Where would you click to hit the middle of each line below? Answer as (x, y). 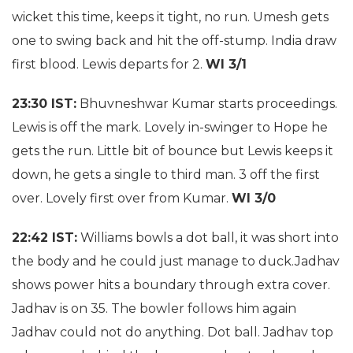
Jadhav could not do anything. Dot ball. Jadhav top (173, 332)
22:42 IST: (45, 238)
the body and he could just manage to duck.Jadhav (176, 261)
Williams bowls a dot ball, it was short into (208, 238)
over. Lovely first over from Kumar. (122, 198)
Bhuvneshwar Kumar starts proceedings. (207, 104)
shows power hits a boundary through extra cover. (171, 285)
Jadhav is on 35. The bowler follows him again (154, 308)
